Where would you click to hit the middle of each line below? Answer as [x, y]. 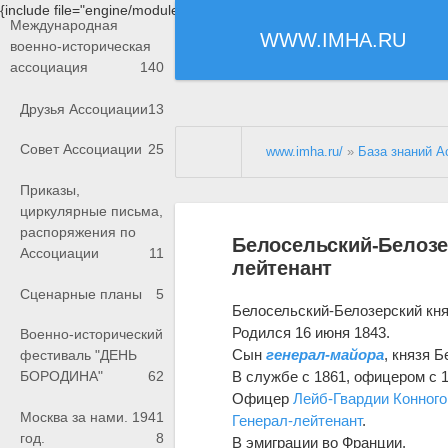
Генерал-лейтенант [297, 420]
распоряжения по [78, 232]
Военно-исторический [91, 334]
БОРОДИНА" [61, 376]
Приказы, [50, 190]
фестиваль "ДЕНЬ [78, 355]
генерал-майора [325, 354]
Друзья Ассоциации [84, 108]
